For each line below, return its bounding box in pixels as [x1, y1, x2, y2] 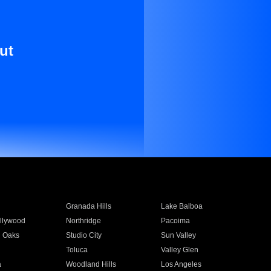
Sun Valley [161, 231, 197, 240]
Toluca [65, 246, 88, 254]
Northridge [65, 217, 101, 225]
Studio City [65, 231, 102, 240]
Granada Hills [65, 202, 111, 211]
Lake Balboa [161, 202, 203, 211]
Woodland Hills [65, 260, 116, 269]
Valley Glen [161, 246, 199, 254]
